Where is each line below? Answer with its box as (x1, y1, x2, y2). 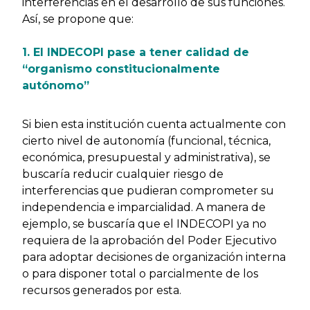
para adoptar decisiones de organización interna (22, 250, 286, 264)
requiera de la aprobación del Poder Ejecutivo (22, 234, 277, 247)
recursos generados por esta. (22, 284, 181, 297)
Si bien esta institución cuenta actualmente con (22, 118, 286, 131)
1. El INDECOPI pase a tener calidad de (22, 46, 249, 59)
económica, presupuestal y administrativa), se (22, 151, 271, 164)
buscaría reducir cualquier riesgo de (22, 167, 224, 181)
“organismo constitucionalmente (22, 62, 220, 75)
